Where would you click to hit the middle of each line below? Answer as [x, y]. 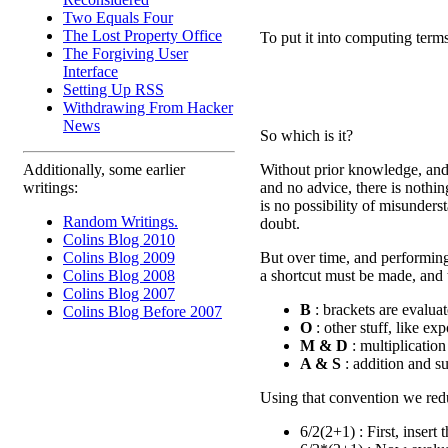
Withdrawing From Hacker [148, 107]
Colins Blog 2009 [119, 257]
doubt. [280, 223]
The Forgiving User [125, 53]
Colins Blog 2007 [119, 293]
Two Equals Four [118, 17]
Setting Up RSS [113, 89]
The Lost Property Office [142, 35]
